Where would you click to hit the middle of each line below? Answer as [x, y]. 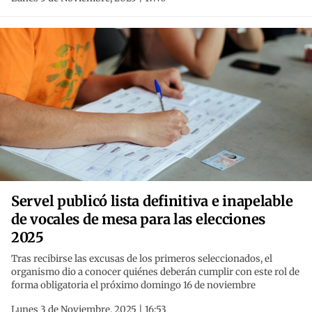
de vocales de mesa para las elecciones [138, 219]
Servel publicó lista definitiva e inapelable [152, 201]
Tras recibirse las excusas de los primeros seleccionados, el [142, 259]
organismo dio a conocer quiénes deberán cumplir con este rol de [155, 272]
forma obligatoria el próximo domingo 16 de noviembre [133, 286]
